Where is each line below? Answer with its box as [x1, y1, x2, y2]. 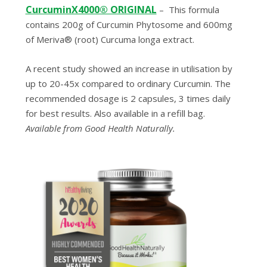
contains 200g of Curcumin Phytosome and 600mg [25, 18, 232, 31]
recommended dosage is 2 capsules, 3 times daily [25, 92, 231, 105]
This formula [166, 4, 219, 16]
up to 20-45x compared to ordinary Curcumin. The [25, 77, 231, 90]
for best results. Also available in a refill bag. [25, 107, 205, 120]
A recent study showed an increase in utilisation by [25, 63, 232, 75]
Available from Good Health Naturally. [25, 122, 175, 135]
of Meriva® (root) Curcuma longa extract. [25, 33, 194, 46]
